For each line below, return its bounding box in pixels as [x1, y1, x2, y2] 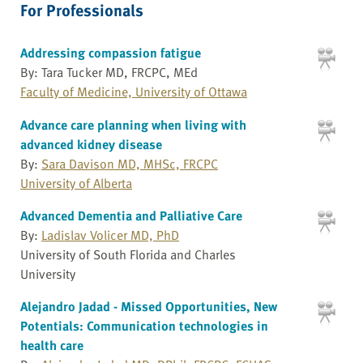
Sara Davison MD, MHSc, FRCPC [41, 154, 218, 174]
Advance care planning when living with [20, 115, 246, 135]
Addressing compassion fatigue [20, 42, 201, 62]
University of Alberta [20, 173, 132, 194]
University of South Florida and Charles [20, 245, 236, 265]
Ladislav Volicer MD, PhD [41, 225, 179, 246]
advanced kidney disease [20, 135, 162, 155]
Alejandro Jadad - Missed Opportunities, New [20, 297, 277, 317]
